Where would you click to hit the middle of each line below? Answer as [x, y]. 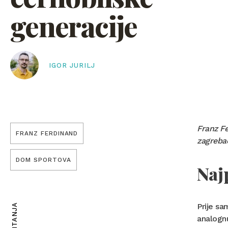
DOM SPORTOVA [44, 160]
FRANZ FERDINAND [47, 134]
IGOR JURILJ [72, 66]
